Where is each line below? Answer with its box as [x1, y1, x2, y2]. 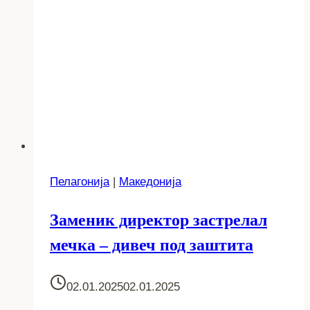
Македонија [119, 174, 181, 188]
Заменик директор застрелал [50, 210, 267, 229]
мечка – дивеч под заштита [50, 235, 253, 254]
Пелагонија [50, 174, 109, 188]
